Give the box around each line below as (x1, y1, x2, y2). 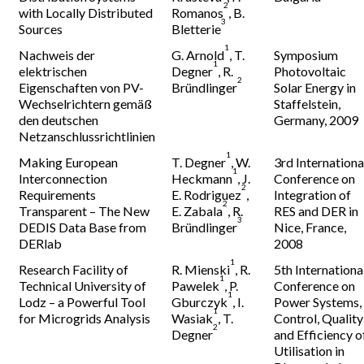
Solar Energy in (274, 80, 357, 95)
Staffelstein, (274, 96, 341, 111)
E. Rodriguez (171, 187, 242, 202)
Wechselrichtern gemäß (19, 96, 153, 111)
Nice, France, (274, 219, 347, 235)
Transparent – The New (19, 203, 150, 219)
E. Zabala (171, 203, 223, 219)
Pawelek (171, 278, 220, 293)
